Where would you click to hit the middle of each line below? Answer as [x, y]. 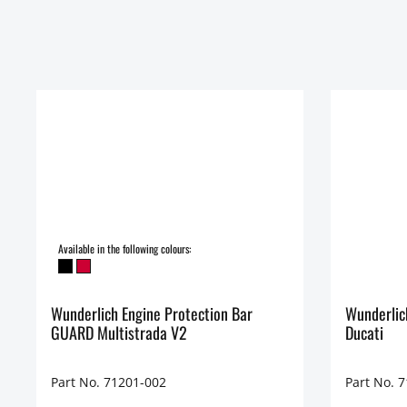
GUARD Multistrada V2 [119, 333]
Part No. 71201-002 [109, 382]
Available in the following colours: [124, 248]
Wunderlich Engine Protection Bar [152, 313]
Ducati [364, 333]
